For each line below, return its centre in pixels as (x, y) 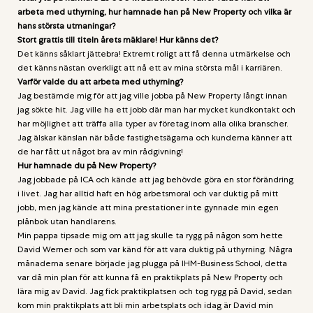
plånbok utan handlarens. (69, 221)
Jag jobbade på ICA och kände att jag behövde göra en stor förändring (155, 179)
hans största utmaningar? (66, 26)
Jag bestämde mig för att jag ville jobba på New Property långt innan (152, 95)
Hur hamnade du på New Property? (87, 165)
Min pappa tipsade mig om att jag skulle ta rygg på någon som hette (150, 235)
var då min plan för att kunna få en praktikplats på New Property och (150, 277)
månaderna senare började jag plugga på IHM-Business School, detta (152, 263)
